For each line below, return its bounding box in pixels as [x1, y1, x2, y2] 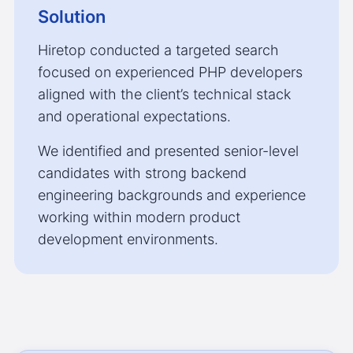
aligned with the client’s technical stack [37, 86, 291, 103]
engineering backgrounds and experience [37, 187, 306, 204]
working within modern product [37, 209, 240, 226]
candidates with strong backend [37, 165, 247, 182]
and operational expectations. [37, 108, 231, 125]
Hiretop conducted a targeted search [37, 42, 279, 59]
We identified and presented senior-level [37, 143, 299, 160]
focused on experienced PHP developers [37, 64, 303, 81]
